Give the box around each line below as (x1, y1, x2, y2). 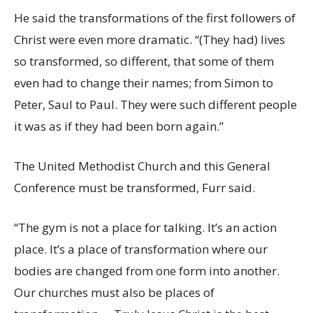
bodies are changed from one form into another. (14, 262, 279, 279)
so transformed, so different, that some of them (14, 52, 274, 69)
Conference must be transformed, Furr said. (14, 179, 255, 196)
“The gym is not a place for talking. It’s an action (14, 219, 277, 235)
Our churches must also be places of (14, 284, 214, 300)
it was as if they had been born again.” (14, 117, 224, 134)
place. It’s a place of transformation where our (14, 240, 268, 257)
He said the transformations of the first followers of (14, 9, 296, 26)
